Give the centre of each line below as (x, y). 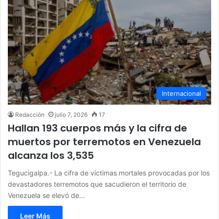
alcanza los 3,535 (51, 155)
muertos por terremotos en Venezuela (104, 142)
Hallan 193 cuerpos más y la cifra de (98, 128)
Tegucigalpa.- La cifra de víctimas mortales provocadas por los (109, 173)
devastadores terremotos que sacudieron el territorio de (97, 184)
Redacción (30, 114)
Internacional (181, 93)
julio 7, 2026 (71, 114)
